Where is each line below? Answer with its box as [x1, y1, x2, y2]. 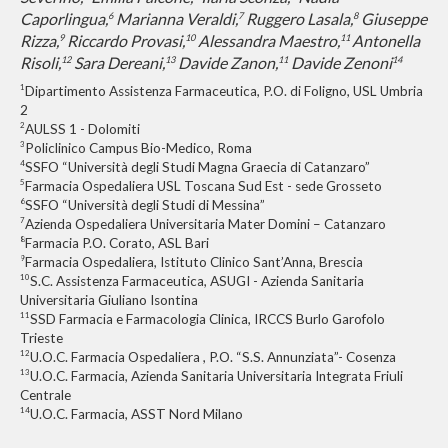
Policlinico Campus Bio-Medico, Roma [25, 139, 252, 156]
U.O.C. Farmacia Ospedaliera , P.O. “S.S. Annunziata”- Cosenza [30, 348, 396, 365]
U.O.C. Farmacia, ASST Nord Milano [30, 405, 243, 422]
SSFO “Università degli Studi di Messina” [25, 196, 265, 213]
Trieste [20, 329, 63, 346]
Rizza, [20, 30, 59, 50]
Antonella [352, 30, 420, 50]
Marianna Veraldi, [113, 8, 238, 28]
